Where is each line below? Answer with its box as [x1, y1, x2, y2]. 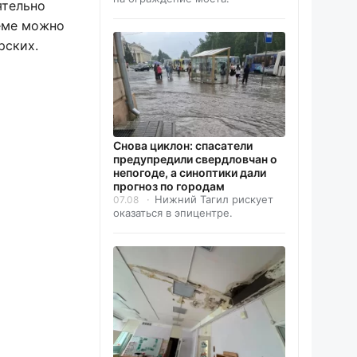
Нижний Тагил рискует [155, 193, 273, 206]
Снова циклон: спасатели [113, 139, 253, 153]
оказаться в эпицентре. [113, 206, 233, 220]
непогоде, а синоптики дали [113, 166, 266, 180]
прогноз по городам [113, 179, 225, 194]
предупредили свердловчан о [113, 152, 277, 167]
